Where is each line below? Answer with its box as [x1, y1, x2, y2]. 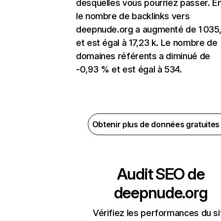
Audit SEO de [116, 164, 205, 184]
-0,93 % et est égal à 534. [76, 64, 182, 75]
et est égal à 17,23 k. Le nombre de [76, 37, 218, 48]
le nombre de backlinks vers [76, 11, 190, 22]
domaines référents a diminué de [76, 51, 210, 62]
